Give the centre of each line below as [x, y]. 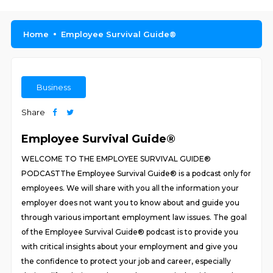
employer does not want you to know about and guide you [131, 203]
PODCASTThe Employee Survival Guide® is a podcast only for [136, 173]
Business [54, 87]
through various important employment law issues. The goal [134, 217]
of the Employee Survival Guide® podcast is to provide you [130, 232]
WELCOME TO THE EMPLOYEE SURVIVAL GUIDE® [116, 159]
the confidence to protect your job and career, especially [126, 261]
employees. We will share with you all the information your [130, 188]
